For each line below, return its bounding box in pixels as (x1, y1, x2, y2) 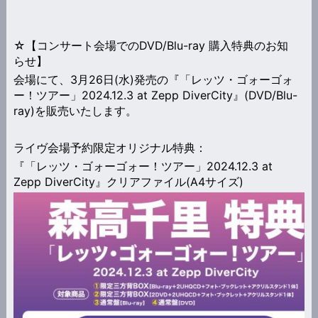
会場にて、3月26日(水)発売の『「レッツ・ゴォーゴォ (13, 72, 293, 87)
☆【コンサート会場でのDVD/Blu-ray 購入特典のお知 (13, 38, 288, 53)
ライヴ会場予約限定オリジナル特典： (13, 140, 207, 155)
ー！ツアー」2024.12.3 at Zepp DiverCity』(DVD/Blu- (13, 87, 297, 102)
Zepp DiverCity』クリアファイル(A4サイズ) (13, 174, 243, 189)
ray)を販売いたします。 (13, 103, 137, 118)
